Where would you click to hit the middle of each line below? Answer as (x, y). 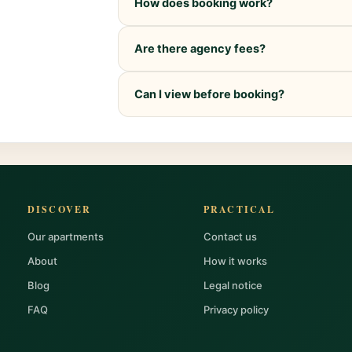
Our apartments (65, 236)
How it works (235, 260)
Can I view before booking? (210, 94)
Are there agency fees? (200, 48)
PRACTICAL (239, 209)
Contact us (230, 236)
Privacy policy (236, 309)
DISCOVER (59, 209)
